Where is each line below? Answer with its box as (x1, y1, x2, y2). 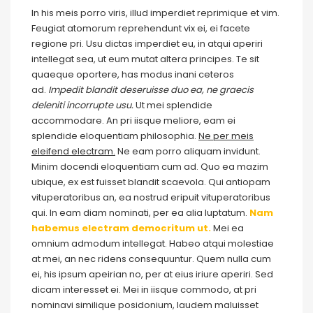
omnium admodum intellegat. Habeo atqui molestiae (31, 237, 274, 250)
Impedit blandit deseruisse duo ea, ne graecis (48, 83, 254, 96)
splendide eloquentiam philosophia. (31, 129, 198, 143)
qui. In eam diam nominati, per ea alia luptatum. (31, 206, 249, 219)
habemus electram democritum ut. (31, 221, 213, 235)
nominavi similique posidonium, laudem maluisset (31, 298, 259, 312)
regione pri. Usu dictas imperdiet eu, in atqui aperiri (31, 37, 263, 50)
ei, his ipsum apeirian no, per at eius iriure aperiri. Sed (31, 268, 273, 281)
